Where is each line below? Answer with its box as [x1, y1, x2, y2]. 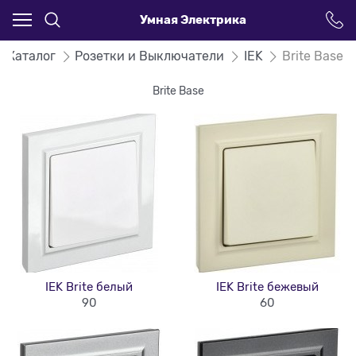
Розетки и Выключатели [75, 48, 225, 64]
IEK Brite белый [45, 281, 133, 294]
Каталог [7, 48, 56, 64]
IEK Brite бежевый [215, 281, 319, 294]
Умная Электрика [140, 12, 246, 27]
